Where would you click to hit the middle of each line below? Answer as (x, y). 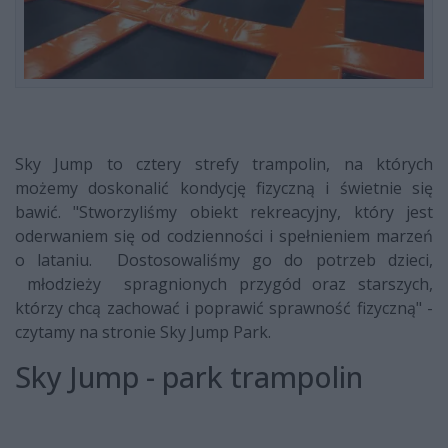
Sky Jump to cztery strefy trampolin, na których (224, 164)
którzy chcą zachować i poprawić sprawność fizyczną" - (224, 308)
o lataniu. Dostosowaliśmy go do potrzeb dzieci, (224, 260)
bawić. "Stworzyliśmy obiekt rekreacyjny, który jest (224, 212)
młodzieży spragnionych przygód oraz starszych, (224, 284)
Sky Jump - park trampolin (189, 377)
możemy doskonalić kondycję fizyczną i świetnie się (224, 188)
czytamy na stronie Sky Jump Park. (143, 332)
